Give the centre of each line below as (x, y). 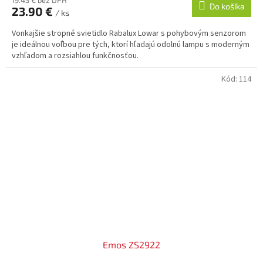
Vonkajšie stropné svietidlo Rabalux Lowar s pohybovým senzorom (129, 34)
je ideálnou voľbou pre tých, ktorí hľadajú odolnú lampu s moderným (131, 45)
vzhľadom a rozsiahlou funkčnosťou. (75, 56)
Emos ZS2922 (131, 245)
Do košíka (227, 6)
